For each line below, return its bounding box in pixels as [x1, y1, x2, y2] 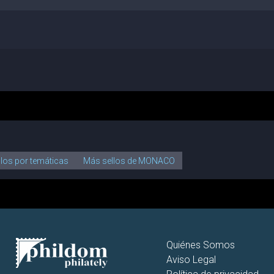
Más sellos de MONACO [83, 155, 176, 166]
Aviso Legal [166, 254, 216, 266]
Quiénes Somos [166, 239, 235, 251]
